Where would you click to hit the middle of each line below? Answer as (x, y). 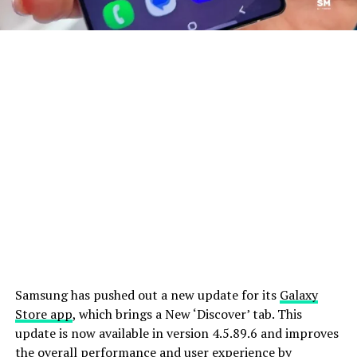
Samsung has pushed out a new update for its (147, 294)
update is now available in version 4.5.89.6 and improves (177, 333)
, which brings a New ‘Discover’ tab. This (187, 314)
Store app (43, 314)
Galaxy (298, 294)
